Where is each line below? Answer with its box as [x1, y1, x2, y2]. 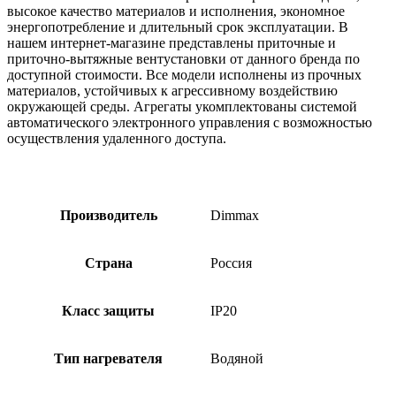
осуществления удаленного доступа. [7, 131, 230, 147]
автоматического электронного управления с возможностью [7, 115, 372, 131]
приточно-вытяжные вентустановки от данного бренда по [7, 51, 360, 67]
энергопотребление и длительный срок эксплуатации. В [7, 19, 348, 35]
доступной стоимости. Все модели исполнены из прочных [7, 67, 362, 83]
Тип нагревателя [54, 351, 163, 367]
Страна [84, 255, 133, 271]
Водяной [210, 351, 263, 367]
